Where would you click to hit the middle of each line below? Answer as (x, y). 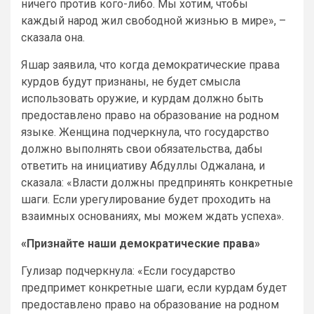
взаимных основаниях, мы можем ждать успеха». (152, 216)
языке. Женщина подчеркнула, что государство (145, 132)
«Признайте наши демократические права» (141, 243)
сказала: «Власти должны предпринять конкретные (157, 182)
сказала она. (53, 37)
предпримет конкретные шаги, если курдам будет (154, 287)
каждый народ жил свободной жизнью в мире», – (153, 20)
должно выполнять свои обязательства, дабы (142, 149)
